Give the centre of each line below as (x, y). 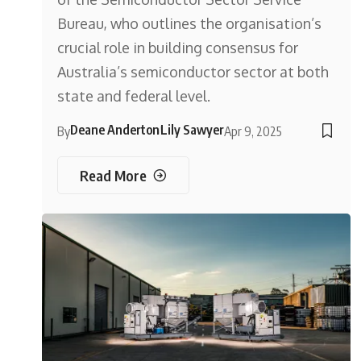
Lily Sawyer (193, 130)
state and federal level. (134, 96)
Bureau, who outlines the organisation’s (190, 24)
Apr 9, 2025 (253, 132)
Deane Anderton (115, 130)
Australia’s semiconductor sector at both (193, 72)
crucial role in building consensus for (178, 48)
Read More (114, 175)
